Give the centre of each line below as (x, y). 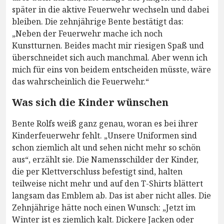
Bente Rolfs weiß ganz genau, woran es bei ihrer (105, 124)
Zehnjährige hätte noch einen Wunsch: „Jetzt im (104, 208)
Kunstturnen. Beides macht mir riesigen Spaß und (108, 46)
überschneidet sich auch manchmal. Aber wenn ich (110, 58)
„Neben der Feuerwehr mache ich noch (87, 34)
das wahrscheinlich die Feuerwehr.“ (80, 82)
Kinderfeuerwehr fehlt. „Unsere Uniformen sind (104, 136)
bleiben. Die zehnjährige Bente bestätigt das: (98, 22)
